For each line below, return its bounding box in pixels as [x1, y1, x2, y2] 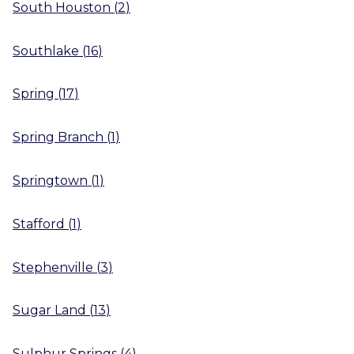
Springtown [13, 172, 88, 188]
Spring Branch [13, 130, 104, 145]
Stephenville [13, 259, 93, 275]
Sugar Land [13, 303, 86, 318]
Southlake [13, 43, 79, 58]
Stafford [13, 216, 65, 232]
